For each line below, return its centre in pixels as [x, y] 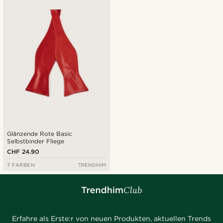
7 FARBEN [21, 165]
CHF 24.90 [23, 151]
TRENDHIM [92, 165]
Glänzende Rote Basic [40, 133]
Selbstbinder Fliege [36, 141]
